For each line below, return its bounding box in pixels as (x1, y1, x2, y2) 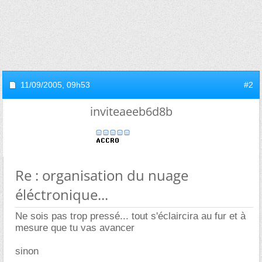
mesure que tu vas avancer (15, 222, 135, 233)
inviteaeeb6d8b (89, 104, 173, 119)
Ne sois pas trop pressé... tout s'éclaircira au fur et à (15, 211, 246, 222)
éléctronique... (15, 185, 108, 204)
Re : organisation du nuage (15, 166, 188, 185)
